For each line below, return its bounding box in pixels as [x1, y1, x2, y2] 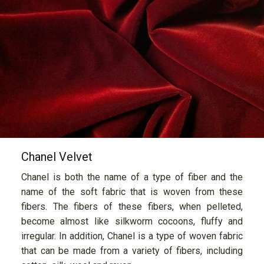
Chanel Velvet [21, 150, 93, 164]
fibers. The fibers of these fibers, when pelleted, [21, 201, 243, 213]
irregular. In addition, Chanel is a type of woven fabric [21, 230, 243, 242]
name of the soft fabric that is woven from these [21, 186, 243, 198]
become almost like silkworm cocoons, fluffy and [21, 216, 243, 227]
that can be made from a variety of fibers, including [21, 245, 243, 257]
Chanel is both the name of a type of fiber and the [21, 171, 243, 183]
